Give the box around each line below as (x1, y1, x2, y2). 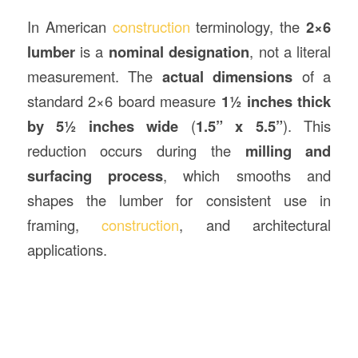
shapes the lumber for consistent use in (26, 189, 332, 210)
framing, (26, 213, 102, 235)
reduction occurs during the (26, 139, 245, 161)
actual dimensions (161, 65, 293, 87)
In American (26, 15, 113, 37)
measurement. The (26, 65, 162, 86)
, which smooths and (163, 164, 332, 185)
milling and (245, 139, 332, 161)
